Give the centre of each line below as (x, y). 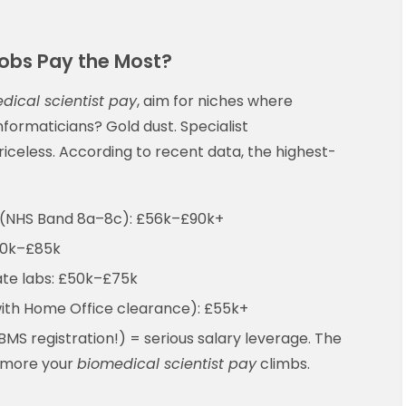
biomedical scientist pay (167, 363)
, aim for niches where (215, 101)
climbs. (283, 363)
